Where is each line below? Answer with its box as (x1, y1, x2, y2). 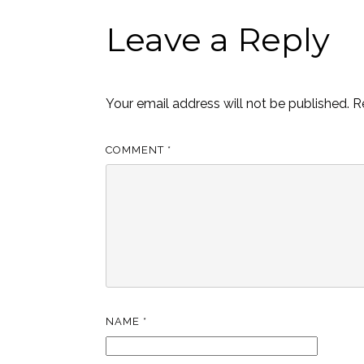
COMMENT (106, 144, 168, 157)
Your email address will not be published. (106, 96, 350, 111)
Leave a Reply (106, 19, 331, 59)
